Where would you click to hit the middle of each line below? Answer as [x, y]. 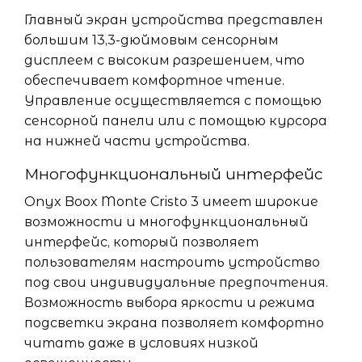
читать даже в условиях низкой [141, 343]
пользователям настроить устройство [172, 262]
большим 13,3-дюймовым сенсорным [152, 40]
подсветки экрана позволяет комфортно [174, 323]
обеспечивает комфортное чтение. [154, 80]
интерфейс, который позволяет [141, 242]
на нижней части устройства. [137, 141]
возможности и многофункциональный [166, 222]
